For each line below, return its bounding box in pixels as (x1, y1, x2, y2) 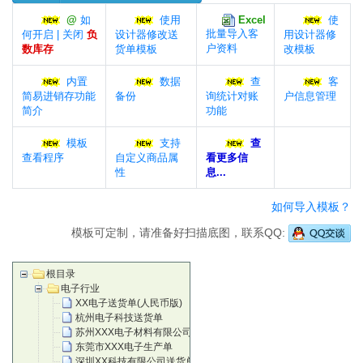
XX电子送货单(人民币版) (75, 297, 182, 309)
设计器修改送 (114, 28, 178, 41)
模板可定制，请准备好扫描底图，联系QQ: (71, 225, 288, 239)
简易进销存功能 (21, 89, 96, 102)
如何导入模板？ (271, 199, 351, 213)
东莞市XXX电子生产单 (75, 340, 173, 352)
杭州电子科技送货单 (75, 311, 163, 323)
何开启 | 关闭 (21, 28, 87, 41)
